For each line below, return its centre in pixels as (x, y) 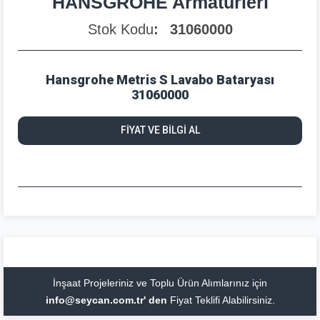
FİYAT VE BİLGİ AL (160, 130)
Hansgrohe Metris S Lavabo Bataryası (160, 79)
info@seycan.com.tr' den (106, 300)
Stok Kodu (120, 29)
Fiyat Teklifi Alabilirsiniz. (221, 300)
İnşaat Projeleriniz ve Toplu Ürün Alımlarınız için (160, 282)
